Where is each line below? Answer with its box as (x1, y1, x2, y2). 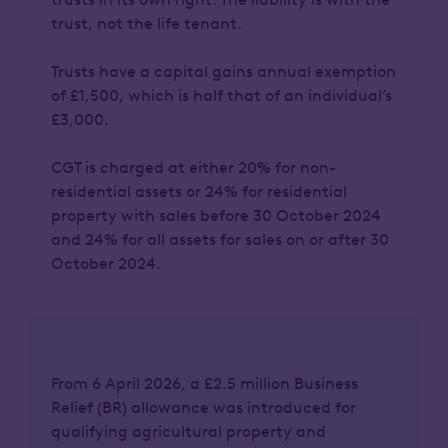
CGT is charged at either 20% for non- (50, 158, 336, 177)
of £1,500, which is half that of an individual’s (50, 86, 392, 105)
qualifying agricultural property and (50, 422, 326, 441)
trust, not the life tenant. (50, 14, 248, 33)
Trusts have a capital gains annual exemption (50, 62, 396, 81)
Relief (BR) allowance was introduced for (50, 398, 356, 417)
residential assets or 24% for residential (50, 182, 347, 201)
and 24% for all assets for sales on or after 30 (50, 230, 389, 249)
